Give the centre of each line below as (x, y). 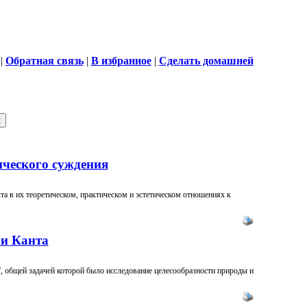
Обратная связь (44, 61)
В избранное (121, 61)
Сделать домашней (206, 61)
